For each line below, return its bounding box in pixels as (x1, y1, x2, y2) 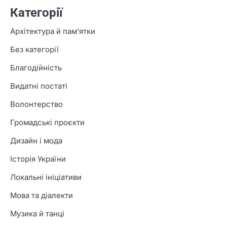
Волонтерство (10, 100, 63, 109)
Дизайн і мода (10, 136, 62, 146)
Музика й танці (10, 209, 64, 219)
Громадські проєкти (10, 118, 85, 128)
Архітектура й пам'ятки (10, 27, 95, 36)
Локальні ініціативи (10, 173, 82, 182)
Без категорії (10, 45, 59, 55)
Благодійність (10, 63, 62, 73)
